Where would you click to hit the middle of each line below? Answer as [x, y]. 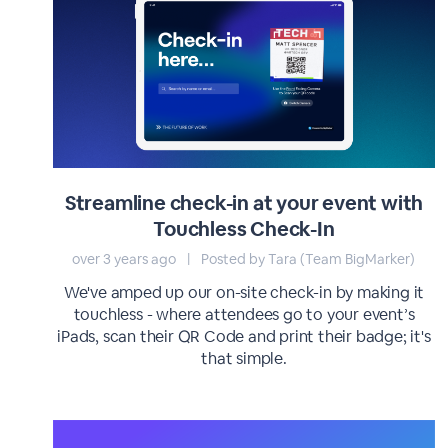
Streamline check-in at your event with [244, 203]
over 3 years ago [126, 259]
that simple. [244, 358]
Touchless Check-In [244, 229]
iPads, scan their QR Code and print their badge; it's [244, 336]
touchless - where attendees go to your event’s [244, 314]
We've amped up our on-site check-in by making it [244, 292]
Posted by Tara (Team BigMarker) [307, 259]
